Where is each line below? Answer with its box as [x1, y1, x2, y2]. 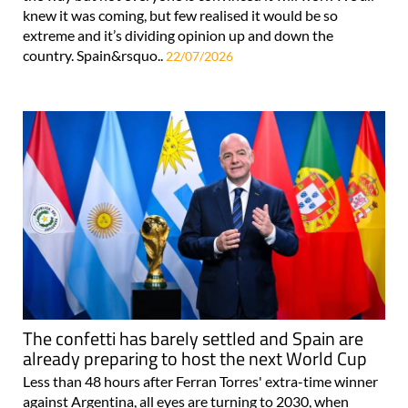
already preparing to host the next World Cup [23, 344, 367, 373]
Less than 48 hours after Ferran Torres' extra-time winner [23, 372, 378, 391]
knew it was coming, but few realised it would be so [23, 6, 338, 25]
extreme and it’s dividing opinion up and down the [23, 26, 333, 45]
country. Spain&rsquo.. [23, 46, 166, 65]
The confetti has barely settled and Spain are [23, 324, 363, 353]
